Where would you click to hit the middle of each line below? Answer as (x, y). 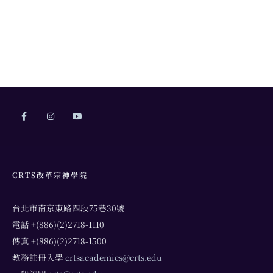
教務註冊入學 (39, 257)
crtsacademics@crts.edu (114, 257)
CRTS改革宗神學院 (50, 174)
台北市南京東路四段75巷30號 (69, 207)
